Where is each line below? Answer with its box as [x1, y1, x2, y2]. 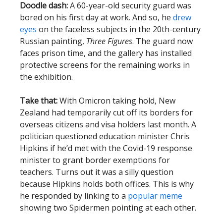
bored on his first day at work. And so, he [20, 12, 173, 23]
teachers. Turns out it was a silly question [20, 166, 173, 178]
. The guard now [132, 36, 193, 47]
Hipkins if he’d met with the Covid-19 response [20, 143, 192, 154]
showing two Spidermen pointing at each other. [20, 202, 196, 214]
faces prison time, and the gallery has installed [20, 48, 192, 59]
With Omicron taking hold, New [59, 95, 175, 107]
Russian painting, [20, 36, 86, 47]
